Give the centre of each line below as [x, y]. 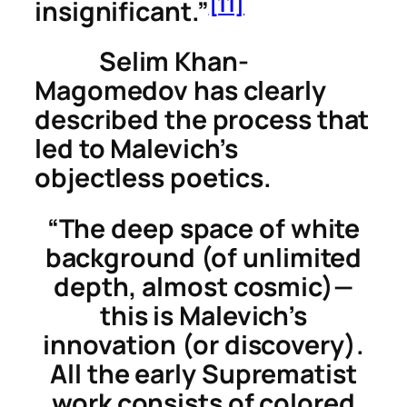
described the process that [202, 120]
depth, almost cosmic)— [203, 286]
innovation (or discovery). [203, 344]
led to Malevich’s [137, 149]
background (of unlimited [203, 257]
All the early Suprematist [203, 373]
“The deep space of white [203, 228]
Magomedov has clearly [180, 91]
